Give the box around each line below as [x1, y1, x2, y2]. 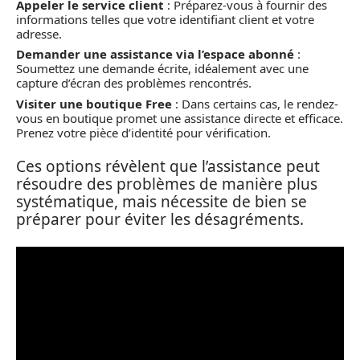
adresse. [16, 25, 62, 42]
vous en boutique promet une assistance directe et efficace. [16, 109, 343, 126]
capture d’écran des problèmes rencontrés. [16, 75, 252, 91]
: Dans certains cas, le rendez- [172, 95, 338, 112]
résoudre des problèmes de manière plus [16, 174, 317, 194]
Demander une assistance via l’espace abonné [16, 46, 294, 62]
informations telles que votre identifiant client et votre [16, 10, 314, 27]
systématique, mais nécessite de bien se [16, 191, 307, 212]
